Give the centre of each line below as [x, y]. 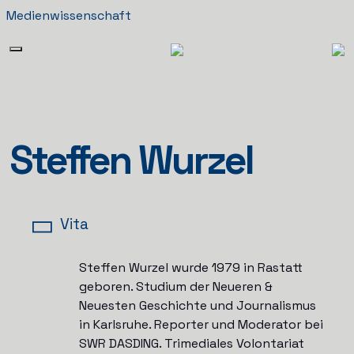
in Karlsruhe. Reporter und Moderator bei [201, 324]
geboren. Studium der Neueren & [175, 286]
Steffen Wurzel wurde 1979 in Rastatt [190, 267]
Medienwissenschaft [69, 15]
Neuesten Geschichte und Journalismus [197, 305]
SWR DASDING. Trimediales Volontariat [191, 343]
